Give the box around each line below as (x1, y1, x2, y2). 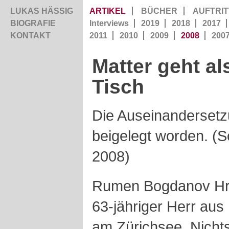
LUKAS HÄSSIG (10, 7, 73, 15)
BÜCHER (141, 7, 177, 15)
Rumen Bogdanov (92, 177, 214, 194)
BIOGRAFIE (10, 19, 56, 28)
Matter (92, 55, 157, 77)
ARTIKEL (89, 7, 126, 15)
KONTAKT (10, 31, 51, 40)
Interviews (89, 19, 129, 28)
